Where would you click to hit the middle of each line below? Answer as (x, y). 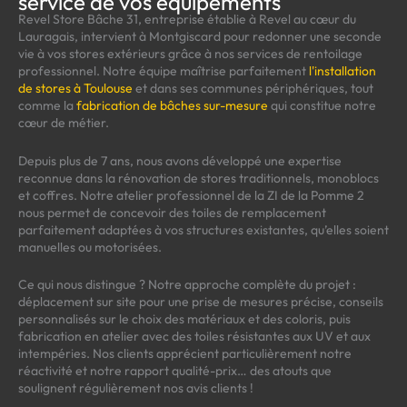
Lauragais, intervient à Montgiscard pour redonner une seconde (200, 37)
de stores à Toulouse (75, 89)
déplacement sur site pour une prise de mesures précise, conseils (201, 302)
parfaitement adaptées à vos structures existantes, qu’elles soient (203, 229)
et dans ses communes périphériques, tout (253, 89)
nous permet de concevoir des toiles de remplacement (172, 212)
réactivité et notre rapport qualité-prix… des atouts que (175, 371)
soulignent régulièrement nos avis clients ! (136, 388)
